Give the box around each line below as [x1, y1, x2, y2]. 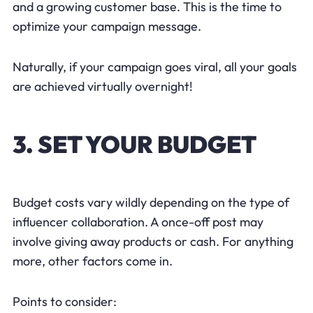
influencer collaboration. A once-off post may [12, 213, 263, 230]
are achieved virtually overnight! [12, 78, 193, 94]
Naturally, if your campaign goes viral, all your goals [12, 58, 297, 75]
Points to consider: [12, 293, 117, 310]
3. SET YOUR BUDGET [12, 129, 256, 159]
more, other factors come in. [12, 252, 173, 269]
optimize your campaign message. [12, 17, 201, 34]
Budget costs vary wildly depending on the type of [12, 194, 289, 210]
